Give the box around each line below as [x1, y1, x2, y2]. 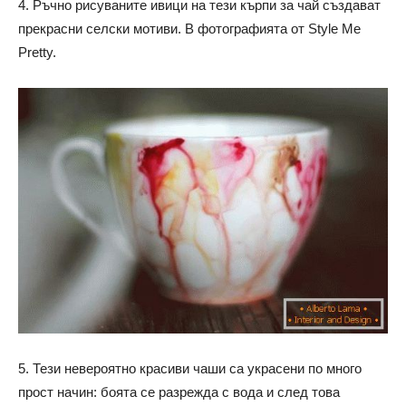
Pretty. [18, 43, 56, 60]
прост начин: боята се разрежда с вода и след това [18, 384, 340, 401]
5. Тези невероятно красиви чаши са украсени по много [18, 361, 362, 377]
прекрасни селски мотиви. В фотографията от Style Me [18, 20, 361, 36]
